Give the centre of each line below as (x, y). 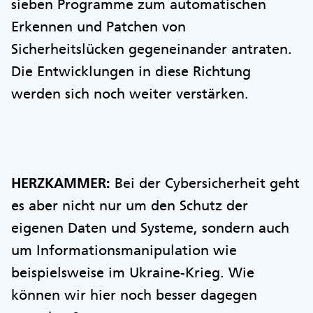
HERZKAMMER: (61, 183)
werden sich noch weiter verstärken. (132, 93)
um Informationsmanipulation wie (124, 250)
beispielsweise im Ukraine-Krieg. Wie (133, 272)
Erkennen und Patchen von (99, 26)
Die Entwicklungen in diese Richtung (131, 71)
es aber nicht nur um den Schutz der (130, 205)
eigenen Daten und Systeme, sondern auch (150, 227)
